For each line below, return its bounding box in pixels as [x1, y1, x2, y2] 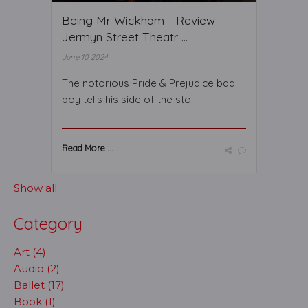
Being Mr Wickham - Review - [62, 12, 223, 27]
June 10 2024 [62, 52, 108, 62]
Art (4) [14, 245, 46, 258]
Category [14, 212, 82, 234]
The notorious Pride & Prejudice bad [62, 76, 235, 89]
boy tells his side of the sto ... [62, 92, 200, 106]
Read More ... [62, 142, 113, 153]
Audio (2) [14, 261, 60, 275]
